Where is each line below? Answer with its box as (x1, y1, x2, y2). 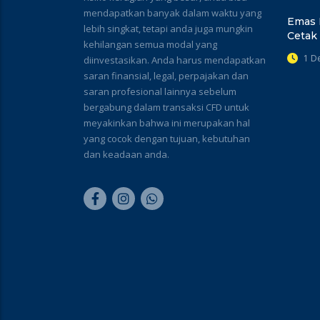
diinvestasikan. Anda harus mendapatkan (84, 53, 266, 66)
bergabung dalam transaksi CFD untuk (84, 100, 249, 114)
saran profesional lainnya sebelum (84, 84, 236, 98)
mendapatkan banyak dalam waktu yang (84, 6, 261, 19)
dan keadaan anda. (84, 147, 169, 161)
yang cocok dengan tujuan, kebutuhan (84, 131, 250, 145)
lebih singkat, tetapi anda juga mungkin (84, 21, 253, 35)
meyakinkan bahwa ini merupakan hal (84, 116, 250, 129)
